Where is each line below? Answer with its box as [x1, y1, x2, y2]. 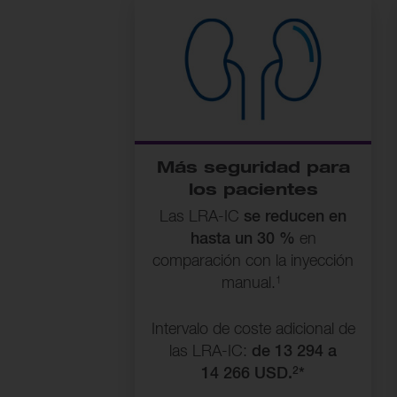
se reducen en [244, 209, 347, 226]
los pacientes [188, 183, 318, 199]
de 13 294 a [252, 344, 338, 361]
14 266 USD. [201, 366, 293, 383]
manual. [222, 276, 276, 292]
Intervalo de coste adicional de [151, 322, 355, 339]
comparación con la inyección [152, 253, 354, 270]
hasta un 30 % [190, 231, 295, 248]
